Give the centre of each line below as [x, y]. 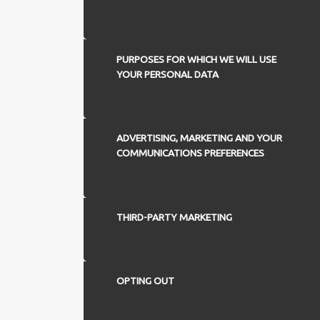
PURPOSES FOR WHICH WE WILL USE [196, 59]
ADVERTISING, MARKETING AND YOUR [199, 138]
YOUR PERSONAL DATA [167, 74]
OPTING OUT [145, 281]
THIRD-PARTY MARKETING [174, 217]
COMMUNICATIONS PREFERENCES [190, 153]
